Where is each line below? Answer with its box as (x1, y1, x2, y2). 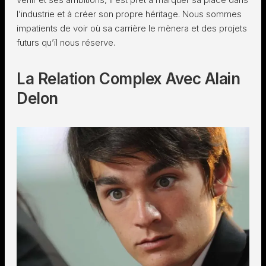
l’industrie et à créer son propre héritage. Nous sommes (17, 8, 242, 20)
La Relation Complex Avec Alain (17, 69, 240, 88)
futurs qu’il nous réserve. (17, 37, 118, 48)
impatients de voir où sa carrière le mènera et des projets (17, 23, 247, 34)
